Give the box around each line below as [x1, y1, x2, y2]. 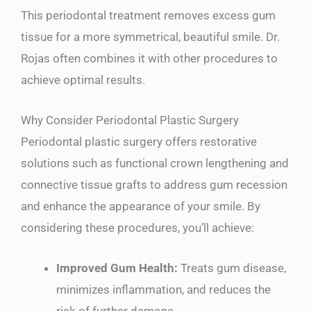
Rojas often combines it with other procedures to [21, 51, 278, 65]
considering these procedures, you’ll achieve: [21, 220, 254, 235]
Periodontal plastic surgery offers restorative [21, 134, 257, 149]
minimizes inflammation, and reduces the [56, 282, 271, 296]
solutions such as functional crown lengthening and [21, 155, 289, 170]
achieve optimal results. [21, 72, 145, 87]
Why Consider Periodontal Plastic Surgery [21, 112, 239, 127]
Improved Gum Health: [56, 260, 180, 275]
